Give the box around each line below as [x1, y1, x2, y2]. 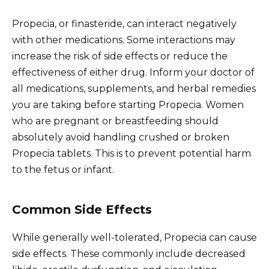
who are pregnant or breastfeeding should [12, 115, 219, 127]
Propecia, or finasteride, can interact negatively [12, 17, 237, 29]
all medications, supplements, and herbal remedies [12, 82, 256, 94]
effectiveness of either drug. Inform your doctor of [12, 66, 255, 78]
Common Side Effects [12, 202, 152, 217]
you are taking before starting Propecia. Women [12, 98, 244, 110]
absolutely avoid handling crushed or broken [12, 131, 229, 143]
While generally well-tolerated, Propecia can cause [12, 231, 257, 243]
